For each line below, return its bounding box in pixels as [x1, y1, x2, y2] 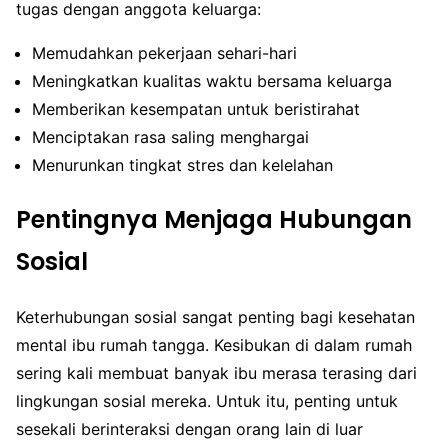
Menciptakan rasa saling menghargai [32, 126, 309, 147]
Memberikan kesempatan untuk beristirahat [32, 98, 360, 119]
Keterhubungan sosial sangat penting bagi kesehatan [16, 306, 415, 327]
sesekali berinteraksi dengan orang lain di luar [16, 418, 363, 439]
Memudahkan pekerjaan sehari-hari [32, 42, 297, 63]
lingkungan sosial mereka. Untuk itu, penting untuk [16, 390, 398, 411]
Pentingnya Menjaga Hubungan [16, 202, 412, 236]
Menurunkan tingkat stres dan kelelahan [32, 154, 333, 175]
